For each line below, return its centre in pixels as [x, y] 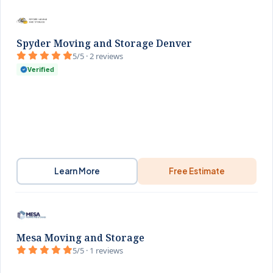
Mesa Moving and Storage [80, 238]
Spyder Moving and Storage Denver [104, 43]
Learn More [77, 171]
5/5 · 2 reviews [98, 56]
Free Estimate [197, 171]
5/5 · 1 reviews [98, 250]
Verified [41, 69]
